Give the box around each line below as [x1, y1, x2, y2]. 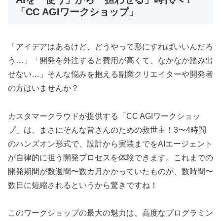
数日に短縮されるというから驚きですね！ [8, 181, 158, 189]
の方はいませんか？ [8, 83, 79, 92]
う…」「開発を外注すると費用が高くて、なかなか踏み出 [8, 56, 213, 65]
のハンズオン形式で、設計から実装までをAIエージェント [8, 139, 213, 148]
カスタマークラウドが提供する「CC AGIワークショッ [8, 111, 200, 120]
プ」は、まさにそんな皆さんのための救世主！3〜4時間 [8, 125, 206, 134]
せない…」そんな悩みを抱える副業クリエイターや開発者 [8, 70, 213, 78]
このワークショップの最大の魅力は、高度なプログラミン [8, 209, 213, 218]
